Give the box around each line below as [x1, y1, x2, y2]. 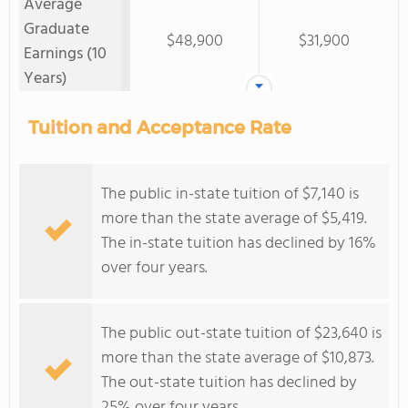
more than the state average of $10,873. [101, 345, 374, 372]
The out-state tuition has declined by [101, 370, 357, 396]
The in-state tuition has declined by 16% [101, 230, 376, 257]
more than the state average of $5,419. [101, 206, 367, 232]
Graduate [24, 16, 89, 43]
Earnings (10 [24, 41, 107, 67]
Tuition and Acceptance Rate [28, 117, 291, 138]
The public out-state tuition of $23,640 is [101, 321, 382, 347]
